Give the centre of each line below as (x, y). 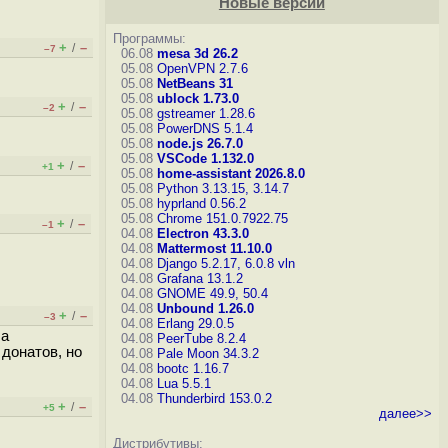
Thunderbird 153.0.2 (214, 398)
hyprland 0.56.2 (201, 203)
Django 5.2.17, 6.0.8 (215, 263)
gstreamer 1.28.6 (205, 113)
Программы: (149, 38)
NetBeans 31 (194, 83)
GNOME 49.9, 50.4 (212, 293)
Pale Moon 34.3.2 (207, 353)
